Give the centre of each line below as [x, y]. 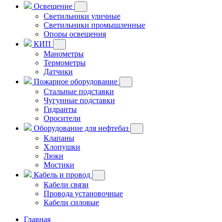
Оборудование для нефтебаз [81, 128]
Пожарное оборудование [76, 82]
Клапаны [59, 138]
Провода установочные [83, 194]
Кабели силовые [71, 202]
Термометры [65, 63]
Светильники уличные [82, 16]
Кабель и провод [62, 175]
